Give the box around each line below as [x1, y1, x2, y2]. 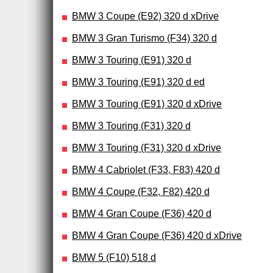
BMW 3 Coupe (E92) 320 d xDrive [72, 10, 219, 21]
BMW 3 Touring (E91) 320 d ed [72, 76, 205, 87]
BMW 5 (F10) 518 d [72, 252, 156, 263]
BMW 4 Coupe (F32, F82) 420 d [72, 186, 210, 197]
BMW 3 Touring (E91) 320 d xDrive [72, 98, 222, 109]
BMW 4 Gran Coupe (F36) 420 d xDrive [72, 230, 242, 241]
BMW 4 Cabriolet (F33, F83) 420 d [72, 164, 220, 175]
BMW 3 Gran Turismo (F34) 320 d [72, 32, 217, 43]
